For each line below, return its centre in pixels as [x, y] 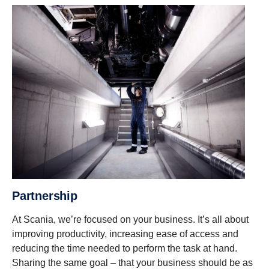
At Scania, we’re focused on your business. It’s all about [130, 220]
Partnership [48, 196]
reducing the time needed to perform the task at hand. [125, 249]
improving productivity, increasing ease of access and [125, 234]
